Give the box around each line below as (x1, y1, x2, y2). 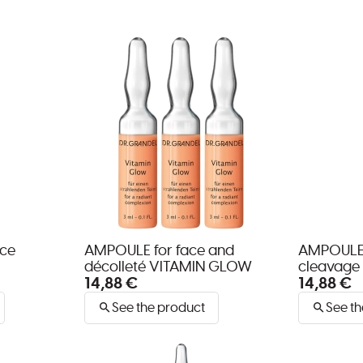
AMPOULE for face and (84, 243, 234, 258)
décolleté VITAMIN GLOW (84, 259, 252, 275)
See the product (112, 301, 205, 314)
